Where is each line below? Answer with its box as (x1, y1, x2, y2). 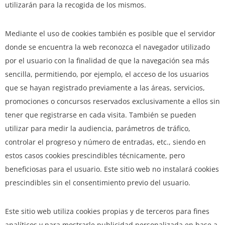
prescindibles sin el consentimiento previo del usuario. (5, 178, 190, 188)
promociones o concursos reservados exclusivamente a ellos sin (5, 96, 220, 106)
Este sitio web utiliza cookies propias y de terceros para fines (5, 206, 209, 216)
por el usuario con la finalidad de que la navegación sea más (5, 56, 209, 66)
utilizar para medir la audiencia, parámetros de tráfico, (5, 124, 190, 134)
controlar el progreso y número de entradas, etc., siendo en (5, 137, 206, 147)
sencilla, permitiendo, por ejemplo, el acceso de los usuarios (5, 69, 209, 79)
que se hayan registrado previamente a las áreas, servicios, (5, 83, 205, 93)
